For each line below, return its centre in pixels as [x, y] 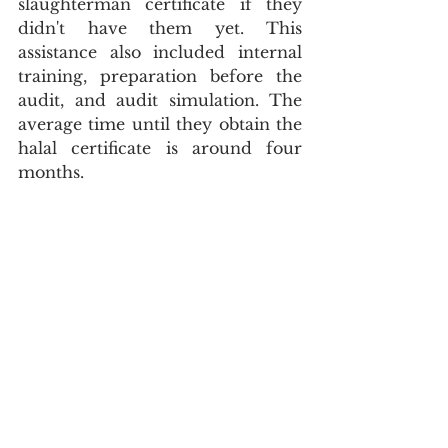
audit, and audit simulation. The [160, 100]
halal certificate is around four [160, 148]
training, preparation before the [160, 76]
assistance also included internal [160, 52]
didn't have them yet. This [160, 28]
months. [51, 172]
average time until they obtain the [160, 124]
